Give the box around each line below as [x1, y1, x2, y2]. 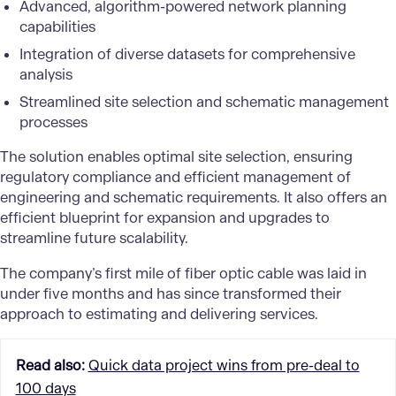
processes [19, 112, 88, 132]
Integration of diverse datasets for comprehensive [19, 44, 356, 64]
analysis [19, 65, 73, 84]
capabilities [19, 17, 96, 36]
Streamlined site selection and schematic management [19, 92, 390, 111]
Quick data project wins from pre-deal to [88, 355, 360, 375]
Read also [15, 355, 81, 375]
